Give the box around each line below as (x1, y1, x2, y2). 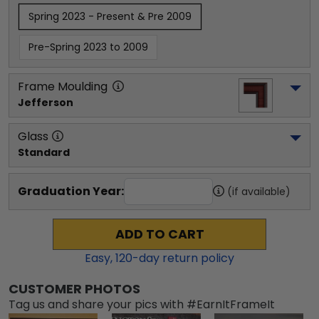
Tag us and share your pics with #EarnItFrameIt (9, 296, 275, 313)
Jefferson (18, 95, 73, 110)
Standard (18, 145, 70, 159)
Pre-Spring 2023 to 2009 (28, 40, 148, 54)
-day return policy (132, 250, 234, 266)
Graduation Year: (18, 183, 124, 199)
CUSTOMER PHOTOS (9, 280, 140, 298)
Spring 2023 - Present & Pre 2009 (28, 9, 192, 23)
